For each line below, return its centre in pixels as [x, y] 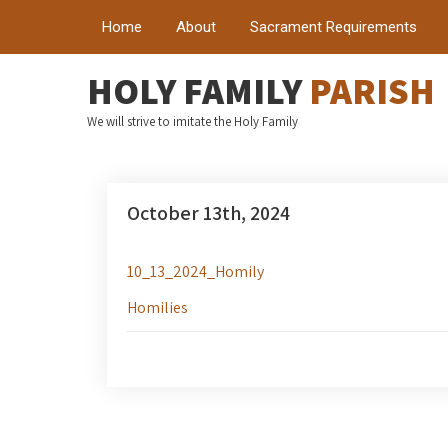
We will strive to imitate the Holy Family [192, 121]
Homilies [157, 307]
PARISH [372, 90]
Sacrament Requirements [333, 27]
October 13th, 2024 [208, 213]
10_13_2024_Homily [195, 271]
